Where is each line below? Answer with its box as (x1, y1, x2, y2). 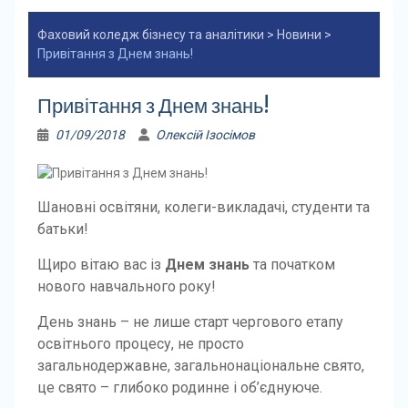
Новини (276, 27, 321, 42)
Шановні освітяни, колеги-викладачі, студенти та (36, 199, 370, 216)
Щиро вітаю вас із (36, 256, 165, 273)
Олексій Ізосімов (155, 127, 255, 142)
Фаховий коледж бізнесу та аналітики (36, 27, 264, 42)
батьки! (36, 220, 88, 238)
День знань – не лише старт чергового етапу (36, 313, 343, 331)
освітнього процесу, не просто (36, 335, 244, 352)
